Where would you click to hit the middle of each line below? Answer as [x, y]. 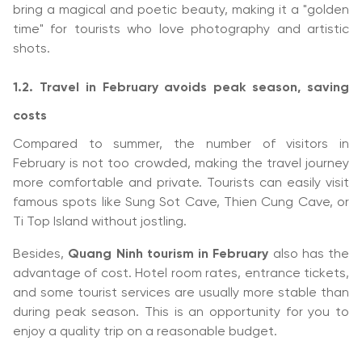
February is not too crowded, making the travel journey [181, 164]
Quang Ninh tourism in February [168, 254]
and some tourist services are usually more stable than [181, 293]
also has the [309, 254]
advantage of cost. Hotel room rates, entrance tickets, [181, 274]
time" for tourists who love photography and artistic [181, 29]
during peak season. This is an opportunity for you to [181, 312]
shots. [32, 49]
